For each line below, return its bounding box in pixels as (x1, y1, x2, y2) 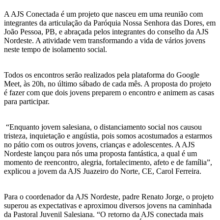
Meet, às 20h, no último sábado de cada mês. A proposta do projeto (4, 79, 211, 88)
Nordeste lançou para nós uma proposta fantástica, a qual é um (4, 149, 197, 158)
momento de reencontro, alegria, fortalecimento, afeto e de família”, (4, 158, 212, 166)
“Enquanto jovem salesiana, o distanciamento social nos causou (4, 122, 202, 131)
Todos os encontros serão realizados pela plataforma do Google (4, 70, 199, 79)
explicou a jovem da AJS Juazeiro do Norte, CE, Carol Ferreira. (4, 166, 201, 175)
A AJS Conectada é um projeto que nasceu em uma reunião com (4, 9, 203, 18)
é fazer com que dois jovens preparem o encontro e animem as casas (4, 88, 214, 97)
